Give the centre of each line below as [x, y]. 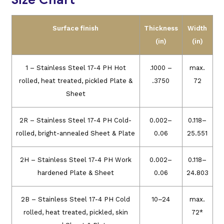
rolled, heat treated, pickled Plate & [75, 81]
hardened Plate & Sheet [75, 173]
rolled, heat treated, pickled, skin [75, 212]
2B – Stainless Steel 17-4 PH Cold [75, 199]
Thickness [161, 28]
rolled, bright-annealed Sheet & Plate [75, 133]
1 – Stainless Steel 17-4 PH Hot [75, 68]
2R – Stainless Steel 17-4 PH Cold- [75, 120]
